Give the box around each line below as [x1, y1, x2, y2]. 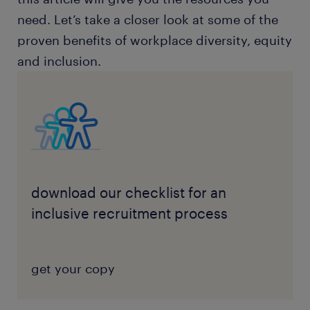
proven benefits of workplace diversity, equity [17, 33, 292, 48]
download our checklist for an [30, 184, 226, 201]
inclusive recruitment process [30, 205, 228, 221]
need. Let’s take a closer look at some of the [17, 12, 278, 27]
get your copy [30, 261, 115, 276]
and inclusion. [17, 53, 101, 69]
